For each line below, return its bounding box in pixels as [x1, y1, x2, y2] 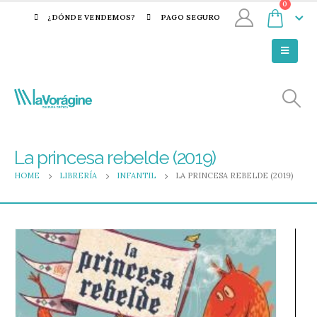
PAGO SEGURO [160, 13, 221, 22]
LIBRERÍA [59, 171, 97, 180]
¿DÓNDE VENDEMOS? [47, 13, 136, 22]
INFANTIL [117, 171, 156, 180]
